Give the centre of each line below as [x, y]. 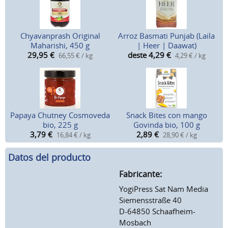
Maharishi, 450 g [60, 46]
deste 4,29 [146, 55]
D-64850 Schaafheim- [157, 211]
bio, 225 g [60, 125]
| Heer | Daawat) [166, 46]
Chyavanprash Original [60, 36]
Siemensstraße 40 [150, 200]
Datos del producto [49, 158]
